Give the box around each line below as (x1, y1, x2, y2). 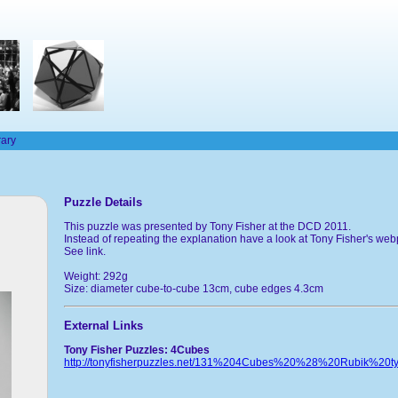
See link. (64, 244, 106, 258)
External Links (64, 318, 143, 332)
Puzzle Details (64, 195, 142, 209)
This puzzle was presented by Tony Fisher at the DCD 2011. (64, 219, 351, 233)
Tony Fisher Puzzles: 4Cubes (64, 343, 210, 356)
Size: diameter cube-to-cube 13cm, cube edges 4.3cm (64, 282, 323, 295)
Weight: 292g (64, 269, 128, 283)
